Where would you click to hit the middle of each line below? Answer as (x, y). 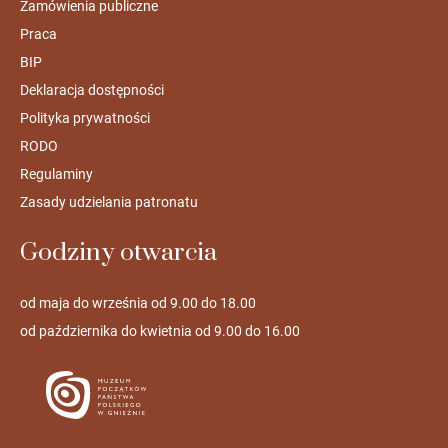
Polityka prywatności (84, 118)
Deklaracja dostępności (91, 90)
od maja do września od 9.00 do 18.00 (137, 303)
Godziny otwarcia (118, 253)
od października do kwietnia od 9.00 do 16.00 (159, 331)
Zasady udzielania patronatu (108, 202)
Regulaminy (56, 174)
